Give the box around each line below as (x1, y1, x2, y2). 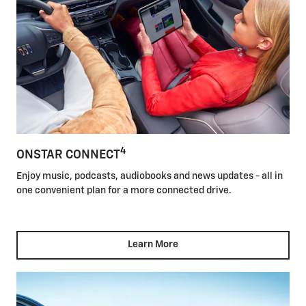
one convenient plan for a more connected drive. (16, 186, 232, 196)
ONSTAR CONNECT (16, 148, 120, 161)
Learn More (128, 240, 178, 250)
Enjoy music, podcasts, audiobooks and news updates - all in (16, 171, 283, 182)
